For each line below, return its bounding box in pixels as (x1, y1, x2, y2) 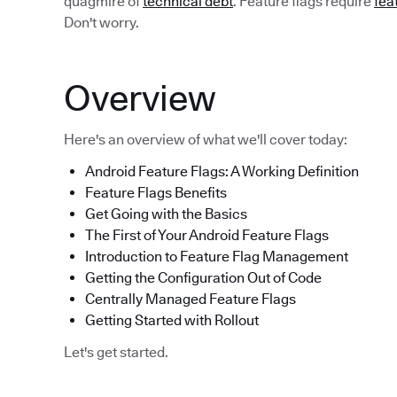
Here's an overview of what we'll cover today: (64, 131, 347, 148)
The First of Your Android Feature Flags (85, 227, 329, 244)
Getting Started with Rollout (85, 312, 259, 329)
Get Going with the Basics (85, 206, 247, 222)
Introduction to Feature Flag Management (85, 248, 348, 265)
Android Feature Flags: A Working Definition (85, 163, 359, 180)
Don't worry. (64, 14, 139, 31)
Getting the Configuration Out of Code (85, 269, 322, 286)
